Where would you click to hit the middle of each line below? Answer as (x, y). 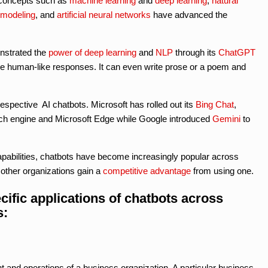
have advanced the (189, 14)
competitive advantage (147, 170)
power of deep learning (92, 52)
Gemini (226, 118)
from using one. (222, 170)
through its (196, 52)
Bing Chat (215, 104)
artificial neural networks (104, 14)
